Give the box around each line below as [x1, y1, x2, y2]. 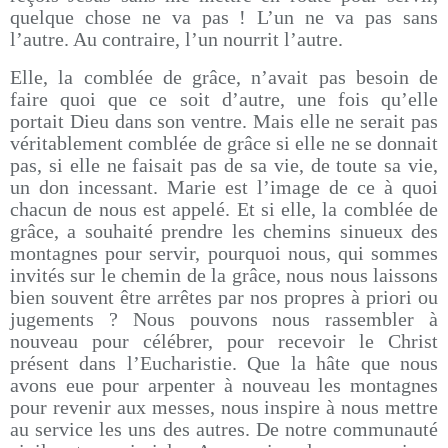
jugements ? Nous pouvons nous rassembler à [10, 308, 438, 330]
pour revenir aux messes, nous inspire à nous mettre [10, 396, 438, 418]
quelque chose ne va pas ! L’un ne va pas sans [10, 6, 438, 28]
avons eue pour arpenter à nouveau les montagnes [10, 374, 438, 396]
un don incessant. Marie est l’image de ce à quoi [10, 176, 438, 198]
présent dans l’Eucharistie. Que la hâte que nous [10, 352, 438, 374]
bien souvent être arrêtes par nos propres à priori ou [10, 286, 438, 308]
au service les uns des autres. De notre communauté [10, 418, 438, 440]
